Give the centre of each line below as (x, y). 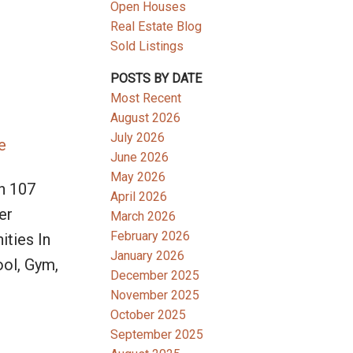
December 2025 (155, 276)
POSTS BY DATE (156, 79)
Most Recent (146, 98)
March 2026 (143, 217)
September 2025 (157, 335)
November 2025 (155, 295)
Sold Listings (147, 46)
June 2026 (140, 158)
